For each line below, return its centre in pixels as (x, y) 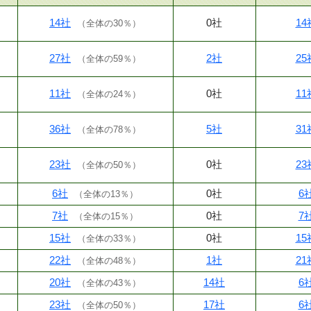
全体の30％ (109, 23)
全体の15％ (106, 216)
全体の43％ (109, 283)
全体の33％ (109, 238)
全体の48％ (109, 260)
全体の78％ (109, 129)
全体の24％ (109, 94)
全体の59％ (109, 58)
